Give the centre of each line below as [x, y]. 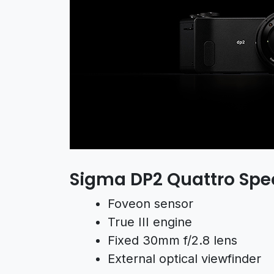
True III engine [150, 222]
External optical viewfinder [184, 259]
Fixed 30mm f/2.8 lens [172, 240]
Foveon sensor [150, 204]
